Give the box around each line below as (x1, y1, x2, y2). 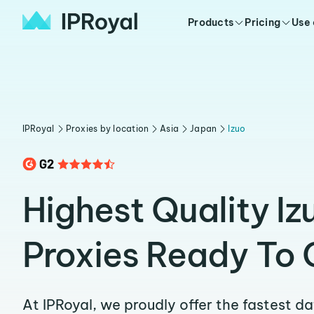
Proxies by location (65, 123, 149, 134)
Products (188, 16, 234, 29)
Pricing (245, 16, 281, 29)
